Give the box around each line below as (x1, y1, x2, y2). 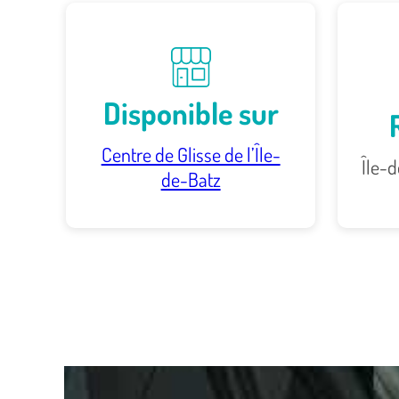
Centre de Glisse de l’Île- (101, 141, 281, 167)
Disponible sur (102, 93, 279, 132)
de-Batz (160, 166, 221, 191)
